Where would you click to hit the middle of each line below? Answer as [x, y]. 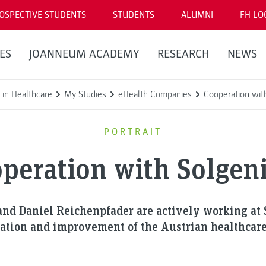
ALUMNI [197, 15]
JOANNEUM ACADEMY [84, 54]
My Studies [85, 94]
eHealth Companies [155, 94]
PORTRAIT [133, 132]
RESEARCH [183, 54]
